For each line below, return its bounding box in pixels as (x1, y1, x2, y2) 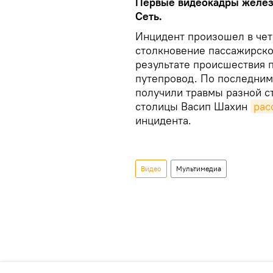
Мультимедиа (176, 164, 221, 173)
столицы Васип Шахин (135, 99, 250, 113)
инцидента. (135, 113, 191, 127)
